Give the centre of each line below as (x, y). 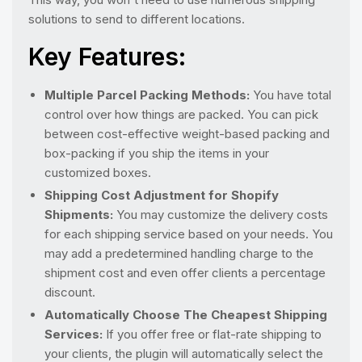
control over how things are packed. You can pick (181, 114)
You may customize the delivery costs (221, 214)
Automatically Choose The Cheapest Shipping (186, 314)
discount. (70, 292)
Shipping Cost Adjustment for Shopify (162, 195)
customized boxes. (98, 172)
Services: (74, 334)
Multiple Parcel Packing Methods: (147, 95)
